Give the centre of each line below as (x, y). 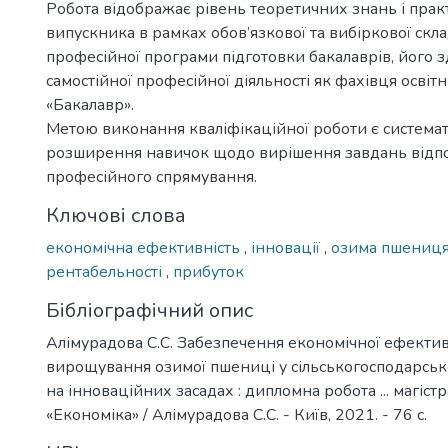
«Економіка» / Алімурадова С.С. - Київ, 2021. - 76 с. (236, 415)
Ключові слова (116, 215)
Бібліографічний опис (149, 310)
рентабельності (106, 272)
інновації (287, 248)
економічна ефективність (145, 248)
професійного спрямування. (151, 177)
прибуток (208, 272)
